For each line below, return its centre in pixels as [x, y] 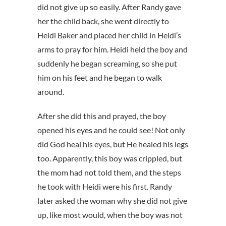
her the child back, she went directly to [103, 21]
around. [51, 92]
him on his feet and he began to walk [100, 78]
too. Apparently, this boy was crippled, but [110, 158]
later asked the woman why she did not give [112, 201]
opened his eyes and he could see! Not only [111, 130]
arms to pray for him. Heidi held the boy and [112, 49]
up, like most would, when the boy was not [110, 215]
